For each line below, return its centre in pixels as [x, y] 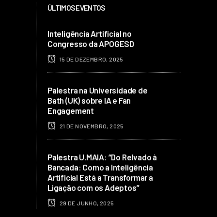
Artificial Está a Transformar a [100, 177]
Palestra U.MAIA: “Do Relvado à [102, 157]
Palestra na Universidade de [98, 90]
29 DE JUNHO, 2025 [86, 203]
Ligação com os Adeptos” [93, 187]
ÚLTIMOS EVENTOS [76, 8]
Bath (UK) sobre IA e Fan [89, 100]
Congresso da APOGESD [91, 43]
